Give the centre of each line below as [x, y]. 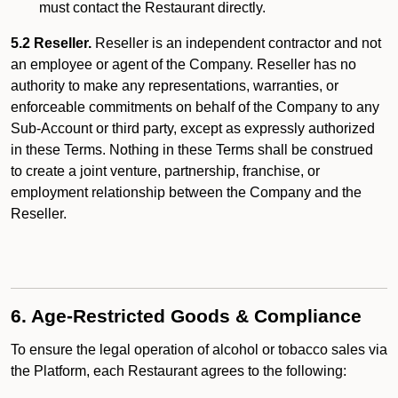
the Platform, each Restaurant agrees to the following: [179, 371]
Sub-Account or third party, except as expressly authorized [193, 128]
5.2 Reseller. [53, 43]
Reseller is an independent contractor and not [238, 43]
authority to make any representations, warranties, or [175, 86]
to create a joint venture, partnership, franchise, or [165, 171]
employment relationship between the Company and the [186, 192]
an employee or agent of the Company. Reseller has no [183, 64]
